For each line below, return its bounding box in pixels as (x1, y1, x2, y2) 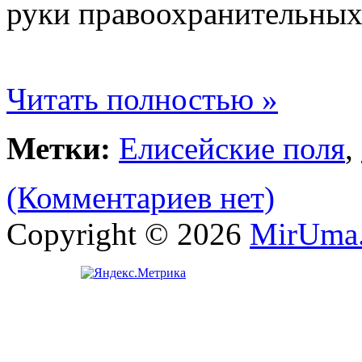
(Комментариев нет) (6, 180, 275, 216)
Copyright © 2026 (6, 217, 250, 252)
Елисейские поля (119, 131, 345, 166)
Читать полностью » (6, 82, 278, 117)
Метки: (6, 131, 111, 166)
